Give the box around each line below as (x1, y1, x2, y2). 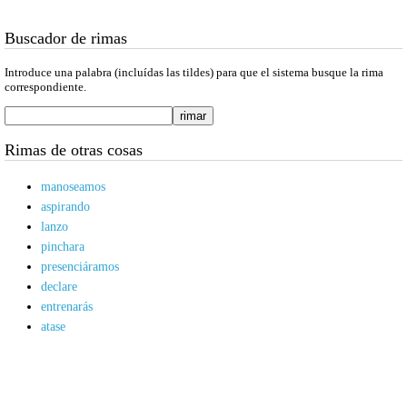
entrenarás (41, 300, 93, 314)
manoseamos (41, 180, 105, 194)
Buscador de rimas (5, 28, 127, 47)
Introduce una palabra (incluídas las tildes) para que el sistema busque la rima (5, 65, 383, 79)
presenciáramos (41, 260, 119, 274)
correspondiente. (5, 79, 86, 94)
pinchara (41, 240, 84, 254)
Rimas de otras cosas (5, 141, 143, 160)
